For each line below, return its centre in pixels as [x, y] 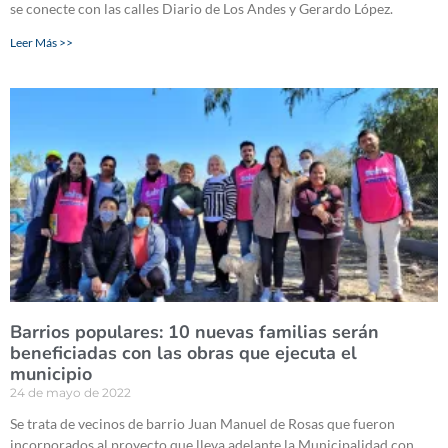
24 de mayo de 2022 [70, 393]
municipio [51, 374]
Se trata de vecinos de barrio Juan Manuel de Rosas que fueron [202, 424]
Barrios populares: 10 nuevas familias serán [194, 332]
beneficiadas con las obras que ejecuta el [183, 353]
